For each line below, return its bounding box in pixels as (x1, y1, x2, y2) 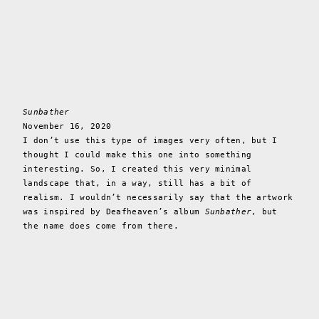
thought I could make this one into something (23, 150, 252, 160)
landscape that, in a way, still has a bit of (23, 179, 252, 189)
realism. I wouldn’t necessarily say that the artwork (23, 193, 293, 203)
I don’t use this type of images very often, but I (23, 136, 278, 146)
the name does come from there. (23, 221, 179, 231)
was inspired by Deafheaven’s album (23, 207, 205, 217)
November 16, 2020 (23, 122, 112, 132)
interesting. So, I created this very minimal (23, 164, 252, 174)
